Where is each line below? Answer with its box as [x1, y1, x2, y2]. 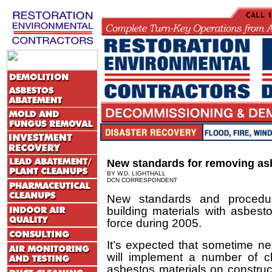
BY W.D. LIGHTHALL [107, 170, 166, 177]
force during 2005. [107, 217, 202, 229]
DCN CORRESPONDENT [107, 177, 177, 183]
